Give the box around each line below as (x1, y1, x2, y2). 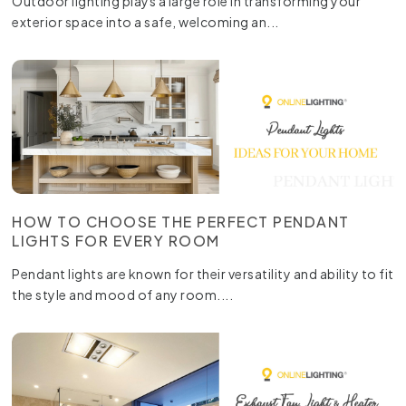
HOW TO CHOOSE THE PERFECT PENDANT (12, 211, 350, 231)
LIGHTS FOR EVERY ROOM (12, 230, 220, 250)
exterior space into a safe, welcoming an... (12, 13, 279, 30)
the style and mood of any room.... (12, 285, 234, 303)
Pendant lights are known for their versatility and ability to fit (12, 265, 394, 282)
